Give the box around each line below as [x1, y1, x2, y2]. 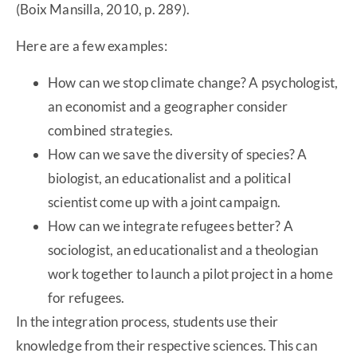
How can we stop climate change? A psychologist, [48, 74, 339, 92]
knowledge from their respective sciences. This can [16, 337, 318, 355]
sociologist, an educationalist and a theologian [48, 241, 319, 259]
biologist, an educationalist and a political [48, 170, 291, 187]
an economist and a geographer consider [48, 98, 288, 116]
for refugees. [48, 289, 125, 307]
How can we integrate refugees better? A [48, 218, 293, 235]
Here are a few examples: [16, 37, 167, 55]
